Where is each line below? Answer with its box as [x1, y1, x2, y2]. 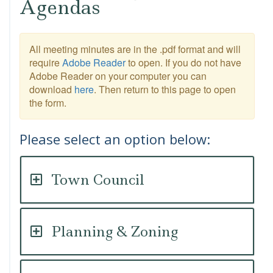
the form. [29, 96, 66, 110]
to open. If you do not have [126, 55, 241, 69]
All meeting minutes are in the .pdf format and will [29, 42, 241, 56]
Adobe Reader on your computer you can [29, 69, 207, 83]
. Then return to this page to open [94, 82, 236, 96]
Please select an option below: [19, 130, 210, 148]
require [29, 55, 62, 69]
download [29, 82, 74, 96]
